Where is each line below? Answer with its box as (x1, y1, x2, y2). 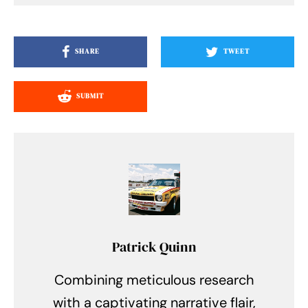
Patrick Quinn (111, 236, 197, 256)
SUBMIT (76, 91, 104, 101)
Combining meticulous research (54, 270, 254, 289)
